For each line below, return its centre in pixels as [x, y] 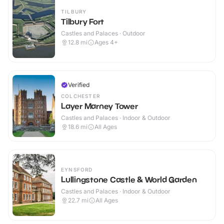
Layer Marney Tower [99, 106]
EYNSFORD [77, 170]
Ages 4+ [106, 42]
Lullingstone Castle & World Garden [129, 180]
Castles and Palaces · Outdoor [103, 33]
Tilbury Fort [82, 22]
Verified [79, 85]
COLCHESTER [80, 96]
